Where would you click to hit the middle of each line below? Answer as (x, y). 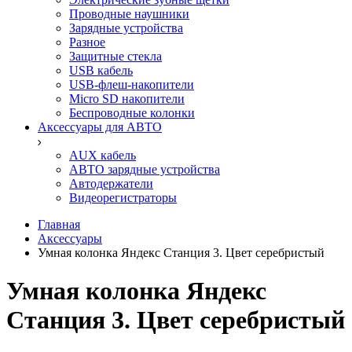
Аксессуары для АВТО (100, 127)
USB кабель (101, 70)
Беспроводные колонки (132, 113)
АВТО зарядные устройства (145, 169)
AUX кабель (103, 155)
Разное (87, 42)
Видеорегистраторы (123, 198)
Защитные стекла (115, 56)
